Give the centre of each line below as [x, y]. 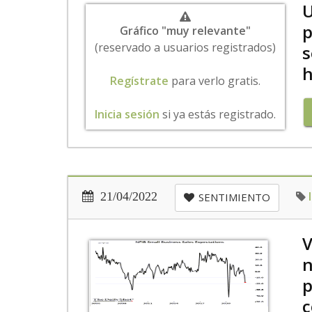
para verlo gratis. [214, 81]
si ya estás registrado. [217, 114]
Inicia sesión [127, 114]
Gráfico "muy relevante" [185, 31]
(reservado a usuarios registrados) [185, 47]
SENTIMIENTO [234, 197]
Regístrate [139, 81]
